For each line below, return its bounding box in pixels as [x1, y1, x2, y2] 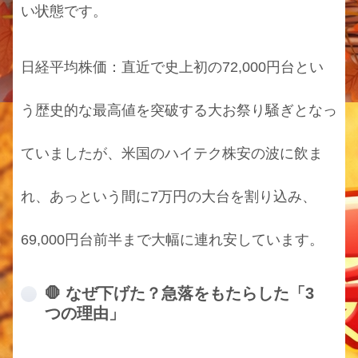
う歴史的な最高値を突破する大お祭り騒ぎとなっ [21, 101, 337, 118]
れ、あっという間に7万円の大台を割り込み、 [21, 188, 316, 205]
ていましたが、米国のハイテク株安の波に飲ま [21, 145, 323, 161]
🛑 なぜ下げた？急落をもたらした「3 [45, 284, 314, 302]
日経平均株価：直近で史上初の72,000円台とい [21, 58, 324, 75]
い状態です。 [21, 2, 107, 19]
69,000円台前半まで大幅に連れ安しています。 [21, 231, 324, 248]
